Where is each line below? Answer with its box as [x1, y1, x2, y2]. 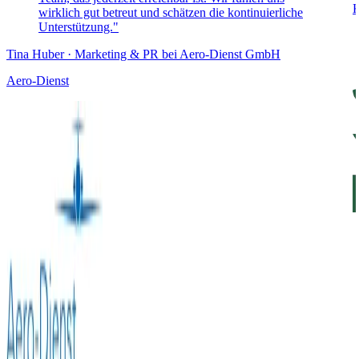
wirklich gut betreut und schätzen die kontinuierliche [38, 5, 303, 19]
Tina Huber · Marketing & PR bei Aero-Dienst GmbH [6, 46, 280, 61]
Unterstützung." [38, 19, 119, 34]
